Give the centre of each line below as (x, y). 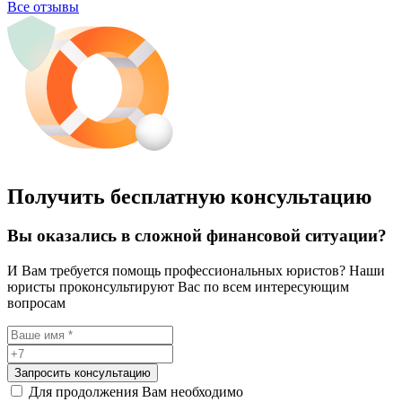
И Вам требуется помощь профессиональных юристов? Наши (196, 271)
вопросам (36, 303)
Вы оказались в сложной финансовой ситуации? (197, 236)
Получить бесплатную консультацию (189, 196)
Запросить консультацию (83, 373)
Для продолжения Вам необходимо (136, 392)
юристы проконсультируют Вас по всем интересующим (178, 287)
